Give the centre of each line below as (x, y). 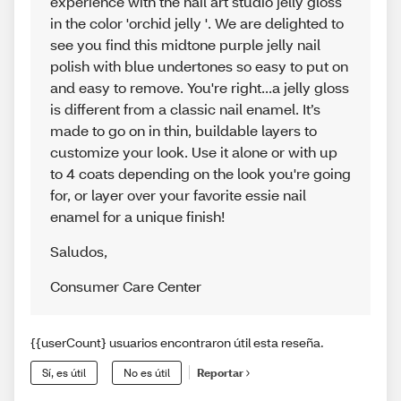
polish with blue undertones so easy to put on (199, 65)
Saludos (77, 251)
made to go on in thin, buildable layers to (183, 130)
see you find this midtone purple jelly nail (185, 44)
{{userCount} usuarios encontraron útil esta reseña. (177, 342)
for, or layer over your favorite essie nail (178, 194)
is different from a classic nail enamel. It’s (185, 108)
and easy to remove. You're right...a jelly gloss (200, 87)
